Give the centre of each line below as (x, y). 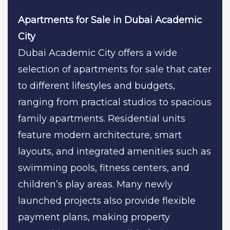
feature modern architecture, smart (100, 135)
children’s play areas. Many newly (95, 184)
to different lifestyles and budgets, (97, 85)
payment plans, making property (94, 217)
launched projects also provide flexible (107, 200)
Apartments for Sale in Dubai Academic (110, 20)
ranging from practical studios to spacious (115, 102)
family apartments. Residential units (102, 118)
